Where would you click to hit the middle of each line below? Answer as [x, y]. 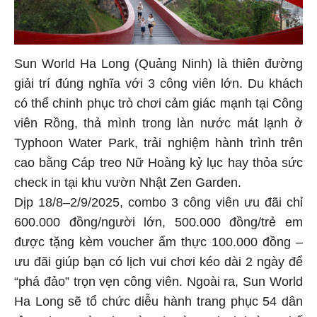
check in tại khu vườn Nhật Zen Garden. [129, 185]
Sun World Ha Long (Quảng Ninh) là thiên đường [158, 66]
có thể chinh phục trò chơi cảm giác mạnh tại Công [158, 106]
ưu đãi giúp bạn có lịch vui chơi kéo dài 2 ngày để [158, 264]
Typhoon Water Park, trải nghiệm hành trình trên [158, 145]
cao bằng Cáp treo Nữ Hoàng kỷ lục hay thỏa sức [158, 165]
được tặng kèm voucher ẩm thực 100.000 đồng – [158, 244]
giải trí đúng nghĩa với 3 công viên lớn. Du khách [158, 86]
